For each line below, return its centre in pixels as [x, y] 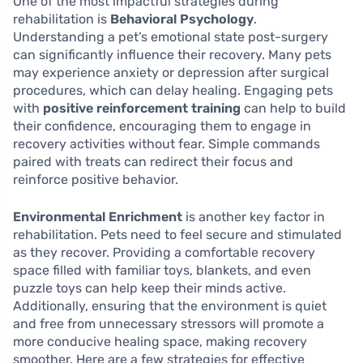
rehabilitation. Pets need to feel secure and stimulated [177, 235]
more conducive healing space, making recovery [160, 342]
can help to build [293, 109]
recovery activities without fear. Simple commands [167, 144]
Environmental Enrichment [98, 217]
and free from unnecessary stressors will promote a [169, 324]
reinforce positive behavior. [96, 180]
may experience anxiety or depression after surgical [171, 73]
